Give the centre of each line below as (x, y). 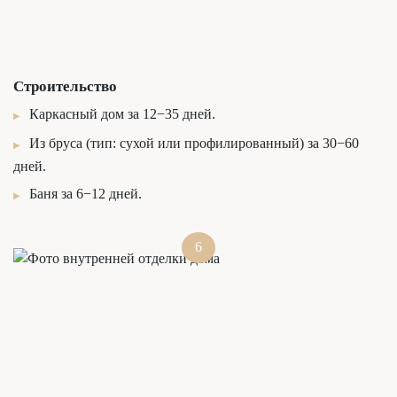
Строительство (65, 86)
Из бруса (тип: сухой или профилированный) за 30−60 (194, 143)
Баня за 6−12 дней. (86, 193)
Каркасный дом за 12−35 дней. (122, 113)
